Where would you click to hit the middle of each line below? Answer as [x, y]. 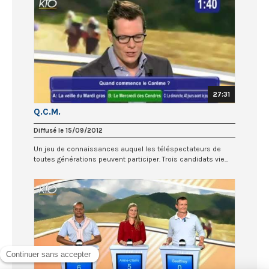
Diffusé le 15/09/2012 [68, 131]
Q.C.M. [47, 112]
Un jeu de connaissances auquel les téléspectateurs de [127, 149]
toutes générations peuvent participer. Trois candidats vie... [131, 159]
